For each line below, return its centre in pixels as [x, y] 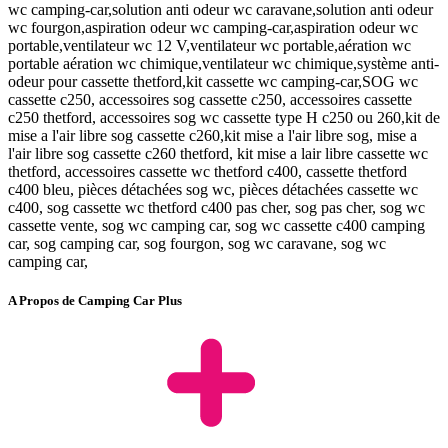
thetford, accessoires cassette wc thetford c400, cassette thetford [207, 171]
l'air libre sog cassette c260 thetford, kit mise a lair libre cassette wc [218, 153]
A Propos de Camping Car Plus [95, 300]
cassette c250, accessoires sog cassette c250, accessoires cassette [210, 99]
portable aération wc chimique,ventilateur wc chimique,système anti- [223, 63]
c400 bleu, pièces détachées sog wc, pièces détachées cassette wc [213, 189]
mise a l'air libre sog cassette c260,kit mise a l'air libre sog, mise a [212, 135]
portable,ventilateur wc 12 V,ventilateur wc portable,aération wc [209, 45]
